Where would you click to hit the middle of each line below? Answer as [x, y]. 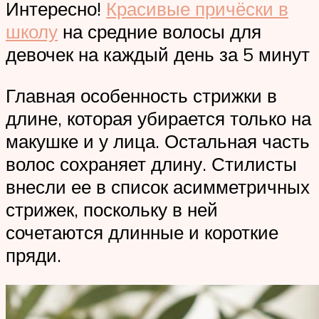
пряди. [33, 255]
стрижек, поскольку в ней [112, 209]
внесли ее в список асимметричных [158, 186]
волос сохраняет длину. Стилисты [151, 163]
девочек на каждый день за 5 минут [158, 54]
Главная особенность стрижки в [141, 95]
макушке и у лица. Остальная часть [158, 141]
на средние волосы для [159, 32]
